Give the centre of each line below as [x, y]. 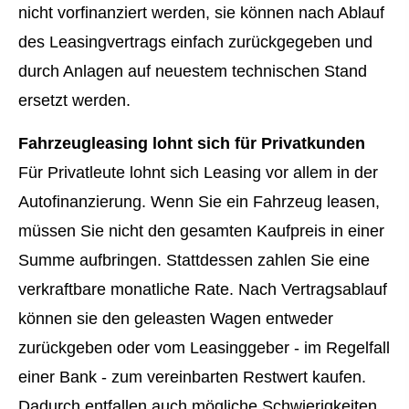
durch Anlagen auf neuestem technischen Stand [193, 72]
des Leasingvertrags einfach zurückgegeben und [195, 42]
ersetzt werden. [74, 101]
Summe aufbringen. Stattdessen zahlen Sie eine [194, 260]
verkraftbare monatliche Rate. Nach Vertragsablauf [203, 289]
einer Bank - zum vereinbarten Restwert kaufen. [192, 377]
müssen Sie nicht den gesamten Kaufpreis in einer [201, 231]
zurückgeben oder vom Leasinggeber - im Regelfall [204, 347]
